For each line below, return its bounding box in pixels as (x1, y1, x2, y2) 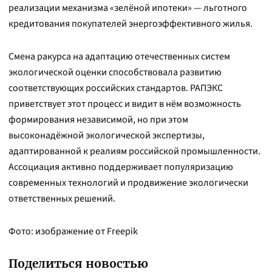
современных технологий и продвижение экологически (8, 176, 248, 189)
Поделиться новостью (8, 256, 148, 271)
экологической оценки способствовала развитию (8, 66, 222, 79)
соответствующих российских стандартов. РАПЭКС (8, 81, 223, 95)
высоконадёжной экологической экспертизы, (8, 129, 205, 142)
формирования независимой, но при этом (8, 113, 188, 126)
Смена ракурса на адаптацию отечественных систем (8, 50, 230, 63)
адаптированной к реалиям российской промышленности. (8, 144, 260, 158)
